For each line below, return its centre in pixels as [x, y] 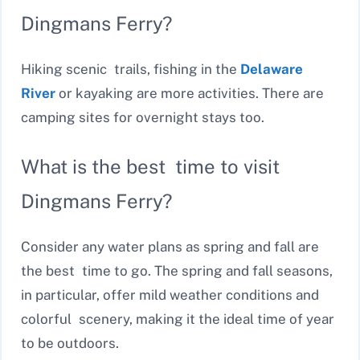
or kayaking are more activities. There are [193, 93]
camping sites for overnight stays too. [143, 117]
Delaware [272, 69]
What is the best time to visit [150, 167]
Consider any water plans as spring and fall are [170, 247]
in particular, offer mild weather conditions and [170, 295]
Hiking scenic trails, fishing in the [131, 69]
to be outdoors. [70, 344]
